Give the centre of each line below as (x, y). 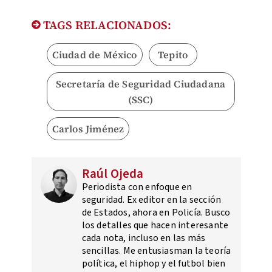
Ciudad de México (94, 54)
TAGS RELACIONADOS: (106, 25)
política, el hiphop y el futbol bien (154, 263)
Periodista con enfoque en (137, 187)
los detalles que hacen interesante (155, 225)
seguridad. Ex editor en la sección (151, 199)
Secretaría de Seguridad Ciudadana (141, 83)
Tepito (173, 54)
